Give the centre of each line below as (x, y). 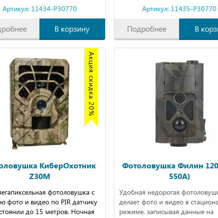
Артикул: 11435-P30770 (180, 8)
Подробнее (147, 28)
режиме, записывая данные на (166, 211)
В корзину (72, 28)
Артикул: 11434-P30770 (40, 8)
